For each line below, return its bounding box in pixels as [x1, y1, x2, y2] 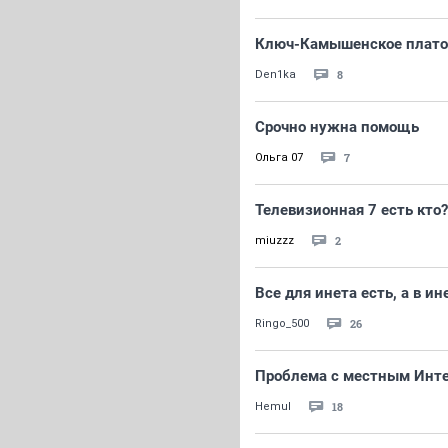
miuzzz [255, 234, 294, 247]
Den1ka [255, 68, 296, 81]
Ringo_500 [255, 317, 309, 330]
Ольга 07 [255, 151, 303, 164]
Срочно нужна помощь [255, 118, 419, 136]
